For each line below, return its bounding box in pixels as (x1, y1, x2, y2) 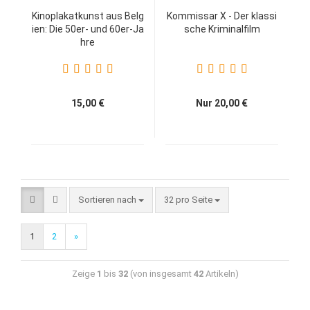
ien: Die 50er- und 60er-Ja (31, 24, 144, 35)
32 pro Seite (164, 194, 215, 205)
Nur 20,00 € (196, 98, 248, 109)
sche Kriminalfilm (183, 24, 260, 35)
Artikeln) (203, 268, 239, 279)
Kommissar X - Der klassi (167, 10, 277, 21)
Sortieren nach (78, 194, 138, 205)
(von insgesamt (127, 268, 194, 279)
